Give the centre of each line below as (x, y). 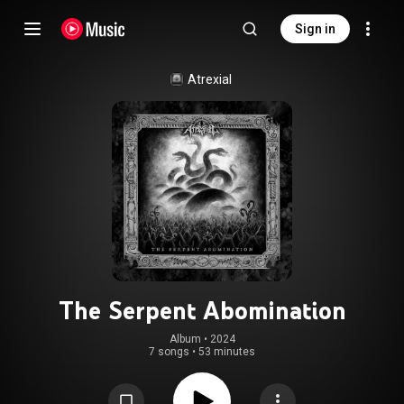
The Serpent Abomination (202, 310)
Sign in (315, 29)
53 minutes (227, 352)
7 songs (169, 352)
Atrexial (209, 79)
